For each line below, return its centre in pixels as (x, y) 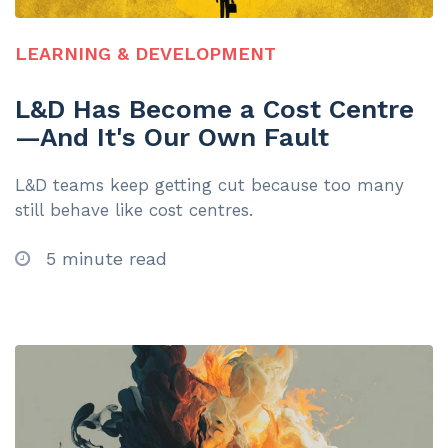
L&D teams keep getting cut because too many (209, 184)
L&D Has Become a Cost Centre (214, 108)
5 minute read (103, 258)
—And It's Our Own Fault (172, 136)
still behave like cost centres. (134, 209)
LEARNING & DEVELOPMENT (145, 53)
